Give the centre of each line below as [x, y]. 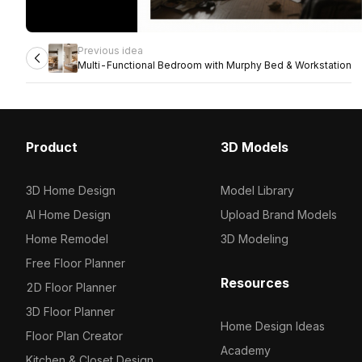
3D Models [254, 147]
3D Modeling [254, 239]
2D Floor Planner [71, 287]
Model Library [257, 190]
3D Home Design [71, 190]
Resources [255, 283]
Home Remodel [67, 239]
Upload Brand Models [278, 215]
